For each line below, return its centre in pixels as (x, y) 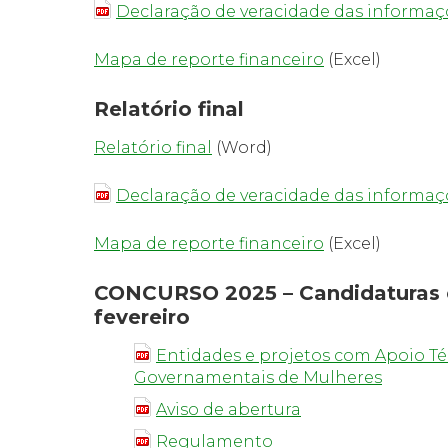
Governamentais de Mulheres (258, 377)
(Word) (242, 147)
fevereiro (142, 317)
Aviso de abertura (228, 409)
